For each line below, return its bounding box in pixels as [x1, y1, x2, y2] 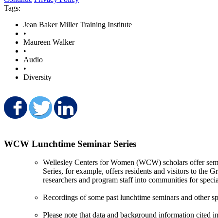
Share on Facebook [36, 105, 144, 118]
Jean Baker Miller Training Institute [23, 20, 132, 29]
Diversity [23, 73, 52, 81]
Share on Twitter [60, 105, 152, 118]
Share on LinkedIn [86, 105, 186, 118]
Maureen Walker [23, 38, 74, 46]
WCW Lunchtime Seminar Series [4, 138, 136, 149]
